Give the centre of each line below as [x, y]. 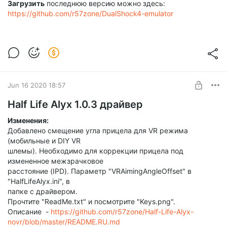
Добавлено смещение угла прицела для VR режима [98, 131]
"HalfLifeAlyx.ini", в [39, 181]
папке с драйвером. [43, 192]
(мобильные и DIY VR [44, 141]
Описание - [29, 212]
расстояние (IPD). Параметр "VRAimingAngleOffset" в [100, 171]
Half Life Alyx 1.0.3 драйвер [75, 105]
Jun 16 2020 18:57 [36, 85]
